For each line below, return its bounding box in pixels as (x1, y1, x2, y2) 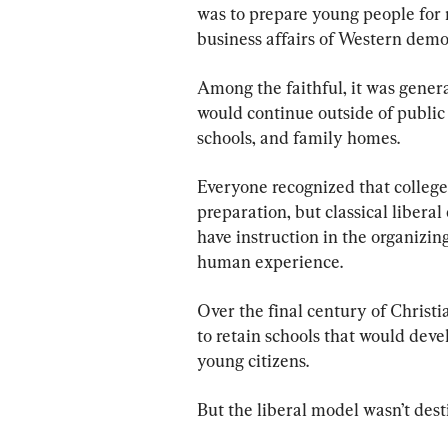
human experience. (197, 251, 343, 273)
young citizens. (197, 350, 309, 372)
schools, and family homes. (197, 127, 400, 149)
